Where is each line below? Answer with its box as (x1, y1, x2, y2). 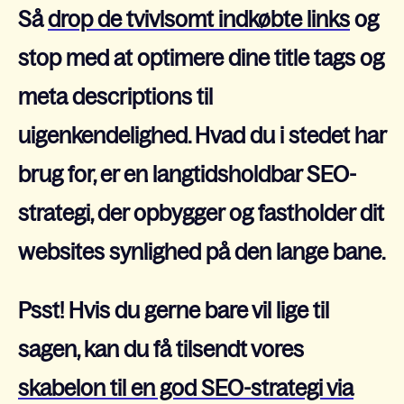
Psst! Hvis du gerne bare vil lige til (18, 298, 329, 324)
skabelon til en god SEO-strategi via (18, 376, 353, 401)
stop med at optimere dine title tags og (18, 46, 384, 70)
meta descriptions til (18, 85, 213, 109)
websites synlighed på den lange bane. (18, 240, 385, 264)
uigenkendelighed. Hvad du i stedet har (18, 124, 386, 148)
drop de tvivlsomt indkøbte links (48, 7, 350, 32)
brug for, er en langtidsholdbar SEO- (18, 162, 356, 187)
